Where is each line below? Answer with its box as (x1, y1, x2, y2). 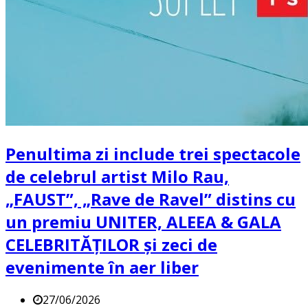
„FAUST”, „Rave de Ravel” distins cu (5, 188, 296, 211)
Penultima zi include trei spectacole (5, 142, 300, 166)
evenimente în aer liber (5, 256, 199, 279)
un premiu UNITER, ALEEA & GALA (5, 210, 281, 234)
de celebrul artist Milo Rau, (5, 165, 229, 188)
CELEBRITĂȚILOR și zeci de (5, 233, 217, 256)
